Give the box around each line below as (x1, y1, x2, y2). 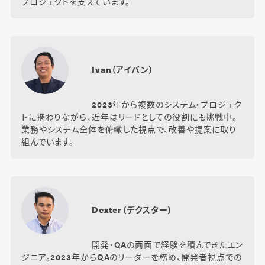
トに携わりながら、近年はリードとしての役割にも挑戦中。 (21, 111, 238, 123)
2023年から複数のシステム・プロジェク (91, 98, 242, 111)
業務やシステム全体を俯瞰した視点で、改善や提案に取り (21, 123, 237, 135)
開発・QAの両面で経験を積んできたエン (91, 238, 243, 251)
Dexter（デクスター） (91, 203, 173, 216)
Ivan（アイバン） (91, 63, 154, 76)
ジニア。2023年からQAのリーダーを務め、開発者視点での (21, 251, 242, 263)
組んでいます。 (21, 135, 75, 148)
